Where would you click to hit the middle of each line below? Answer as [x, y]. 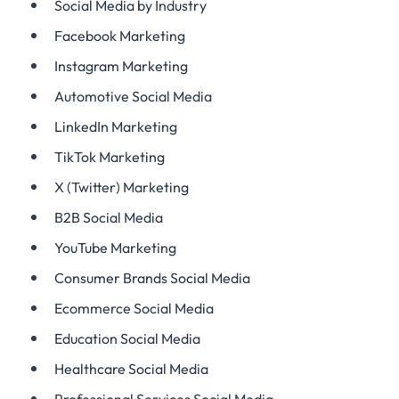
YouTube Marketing [115, 248]
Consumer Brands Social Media [152, 278]
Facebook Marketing [120, 36]
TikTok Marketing [110, 157]
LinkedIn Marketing [116, 126]
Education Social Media [127, 338]
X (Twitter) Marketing [122, 187]
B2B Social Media [109, 217]
